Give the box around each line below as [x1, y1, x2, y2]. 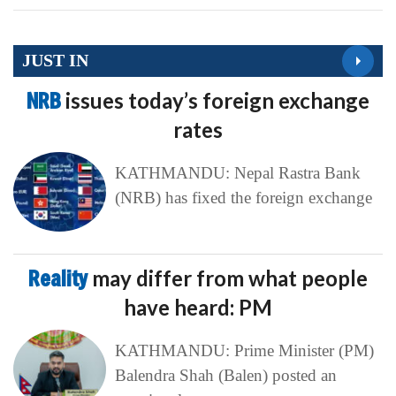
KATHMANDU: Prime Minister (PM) [114, 340, 374, 360]
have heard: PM [124, 293, 272, 320]
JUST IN [22, 50, 88, 70]
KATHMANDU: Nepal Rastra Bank [114, 163, 361, 182]
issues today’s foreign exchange [65, 87, 369, 113]
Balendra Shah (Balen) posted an [114, 365, 337, 385]
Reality [28, 263, 92, 293]
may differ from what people [92, 264, 368, 291]
